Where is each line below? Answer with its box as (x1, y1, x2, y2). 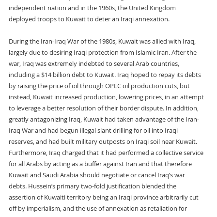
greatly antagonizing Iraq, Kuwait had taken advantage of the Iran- (8, 115, 199, 124)
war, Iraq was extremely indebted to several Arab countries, (8, 59, 179, 68)
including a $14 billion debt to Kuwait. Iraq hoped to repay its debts (8, 70, 201, 79)
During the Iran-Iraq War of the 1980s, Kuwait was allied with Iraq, (8, 37, 196, 46)
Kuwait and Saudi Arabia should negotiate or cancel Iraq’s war (8, 170, 185, 179)
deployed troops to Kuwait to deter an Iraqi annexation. (8, 15, 170, 23)
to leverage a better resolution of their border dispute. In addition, (8, 104, 199, 112)
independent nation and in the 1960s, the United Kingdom (8, 3, 176, 12)
